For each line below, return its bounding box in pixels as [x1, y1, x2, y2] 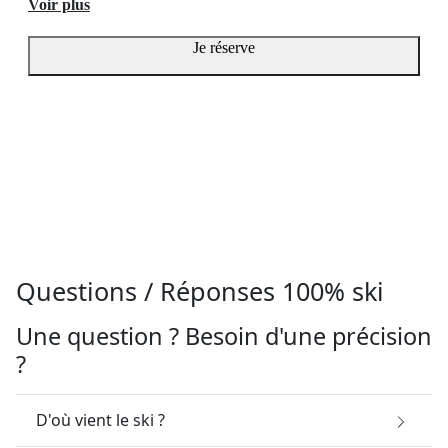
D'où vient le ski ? [36, 408, 165, 431]
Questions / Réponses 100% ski [16, 273, 384, 308]
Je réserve [193, 38, 255, 56]
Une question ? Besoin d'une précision [16, 319, 432, 352]
